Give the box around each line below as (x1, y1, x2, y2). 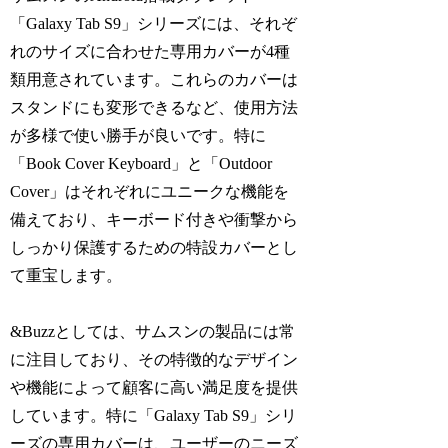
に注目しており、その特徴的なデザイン (10, 351, 299, 369)
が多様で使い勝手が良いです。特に (10, 126, 267, 144)
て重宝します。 (10, 266, 123, 284)
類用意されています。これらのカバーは (10, 70, 299, 88)
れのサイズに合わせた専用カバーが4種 (10, 42, 291, 60)
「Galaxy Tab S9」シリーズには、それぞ (10, 14, 298, 32)
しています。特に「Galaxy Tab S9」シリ (10, 407, 298, 425)
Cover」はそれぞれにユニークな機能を (10, 182, 290, 200)
